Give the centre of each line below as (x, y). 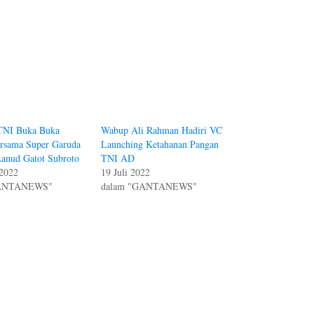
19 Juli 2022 (125, 172)
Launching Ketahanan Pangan (159, 144)
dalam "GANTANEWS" (149, 186)
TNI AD (117, 158)
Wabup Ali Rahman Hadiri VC (161, 130)
